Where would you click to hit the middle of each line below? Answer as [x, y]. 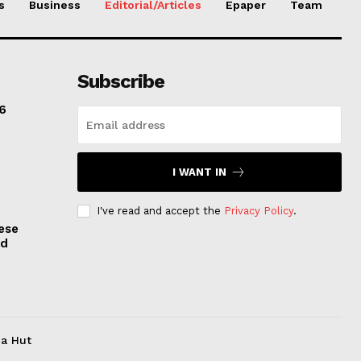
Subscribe [120, 81]
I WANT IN [200, 172]
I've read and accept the [160, 210]
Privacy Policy [258, 210]
